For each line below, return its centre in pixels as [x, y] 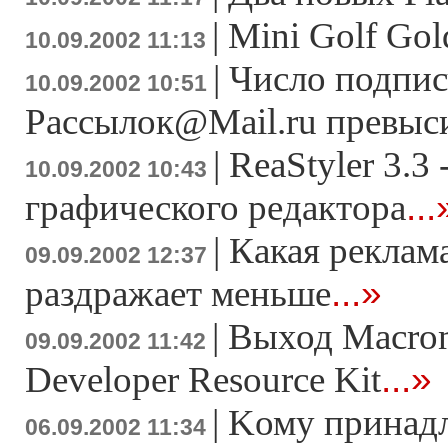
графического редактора [215, 207]
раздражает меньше [178, 293]
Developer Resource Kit [203, 379]
